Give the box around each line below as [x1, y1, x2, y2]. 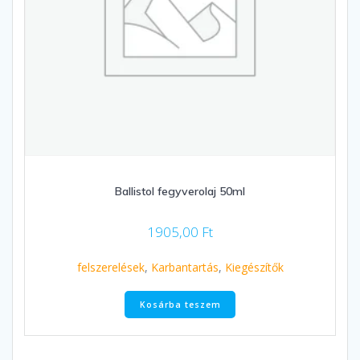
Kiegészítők [224, 260, 284, 276]
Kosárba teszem [139, 298, 221, 310]
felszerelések [76, 260, 145, 276]
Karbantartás [150, 260, 219, 276]
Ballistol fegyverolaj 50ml [115, 184, 245, 199]
